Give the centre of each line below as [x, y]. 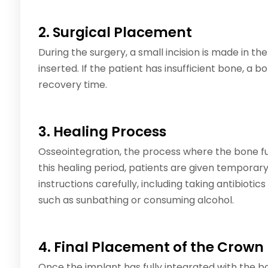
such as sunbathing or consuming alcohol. [136, 200]
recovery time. [73, 84]
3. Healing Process [102, 131]
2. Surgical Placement [115, 32]
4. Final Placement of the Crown [151, 247]
